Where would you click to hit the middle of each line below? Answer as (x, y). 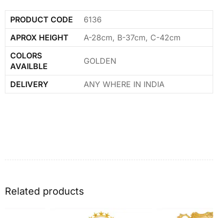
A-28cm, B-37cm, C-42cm (132, 37)
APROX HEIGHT (39, 37)
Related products (45, 191)
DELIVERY (29, 84)
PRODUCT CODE (42, 19)
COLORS (26, 55)
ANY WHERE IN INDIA (124, 84)
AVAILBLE (29, 66)
